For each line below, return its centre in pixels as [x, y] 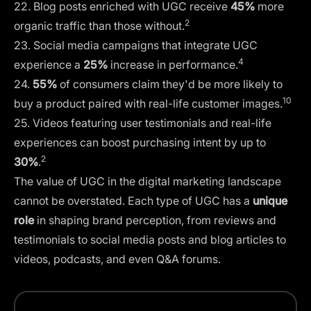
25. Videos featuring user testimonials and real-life [143, 123]
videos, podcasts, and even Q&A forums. [117, 259]
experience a [49, 64]
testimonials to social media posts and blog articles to [150, 239]
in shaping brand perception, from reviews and [157, 220]
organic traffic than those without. [99, 25]
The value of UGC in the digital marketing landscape [148, 181]
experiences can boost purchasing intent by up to [140, 142]
